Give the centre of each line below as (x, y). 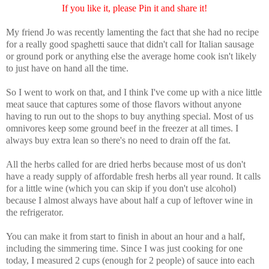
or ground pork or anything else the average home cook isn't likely (131, 56)
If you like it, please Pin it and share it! (134, 8)
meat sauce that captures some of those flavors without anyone (124, 104)
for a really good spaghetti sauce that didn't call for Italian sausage (130, 44)
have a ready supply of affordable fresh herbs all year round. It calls (133, 177)
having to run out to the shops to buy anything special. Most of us (130, 116)
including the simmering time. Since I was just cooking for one (124, 249)
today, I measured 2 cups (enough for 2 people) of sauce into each (130, 261)
